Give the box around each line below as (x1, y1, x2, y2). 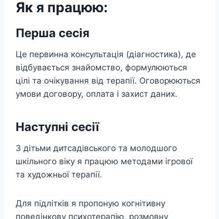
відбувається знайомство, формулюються (16, 62, 187, 72)
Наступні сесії (16, 119, 99, 134)
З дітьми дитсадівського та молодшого (16, 143, 177, 153)
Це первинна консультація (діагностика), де (16, 49, 196, 59)
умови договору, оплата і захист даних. (16, 88, 177, 99)
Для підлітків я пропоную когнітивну (16, 198, 165, 208)
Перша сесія (16, 25, 89, 40)
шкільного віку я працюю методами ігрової (16, 156, 193, 166)
